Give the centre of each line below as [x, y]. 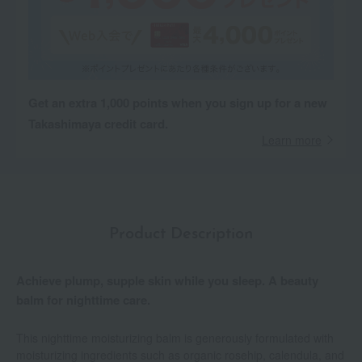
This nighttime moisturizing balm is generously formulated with [175, 338]
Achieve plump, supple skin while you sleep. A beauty [167, 281]
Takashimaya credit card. [98, 124]
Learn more [292, 140]
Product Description [181, 235]
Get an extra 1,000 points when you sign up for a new [178, 103]
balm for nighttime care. [83, 300]
